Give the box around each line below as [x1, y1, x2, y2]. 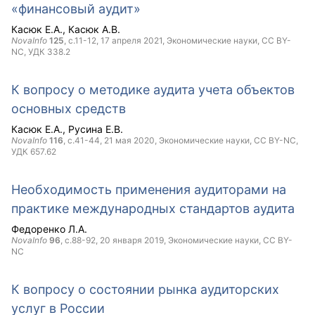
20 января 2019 [100, 235, 164, 245]
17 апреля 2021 [101, 35, 162, 46]
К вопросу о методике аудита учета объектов [11, 82, 295, 97]
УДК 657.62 [11, 146, 56, 157]
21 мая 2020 [104, 135, 155, 146]
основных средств [11, 101, 126, 116]
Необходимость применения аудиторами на [11, 182, 286, 197]
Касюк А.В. [68, 23, 120, 35]
